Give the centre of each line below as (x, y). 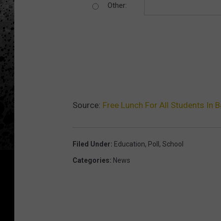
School (173, 144)
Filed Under (92, 144)
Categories (91, 161)
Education (129, 144)
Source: (88, 105)
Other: (117, 6)
